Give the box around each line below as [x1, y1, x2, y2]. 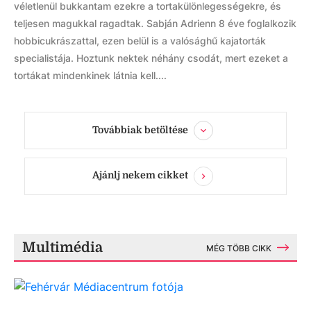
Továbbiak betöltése [92, 124, 188, 135]
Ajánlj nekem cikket [92, 169, 188, 181]
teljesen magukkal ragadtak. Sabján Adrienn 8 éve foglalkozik [14, 17, 296, 29]
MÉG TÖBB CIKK [206, 242, 271, 253]
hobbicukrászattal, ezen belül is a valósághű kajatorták [14, 34, 266, 47]
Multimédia [22, 239, 103, 255]
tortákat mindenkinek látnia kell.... [14, 69, 167, 81]
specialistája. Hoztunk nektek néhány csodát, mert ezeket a [14, 51, 288, 64]
